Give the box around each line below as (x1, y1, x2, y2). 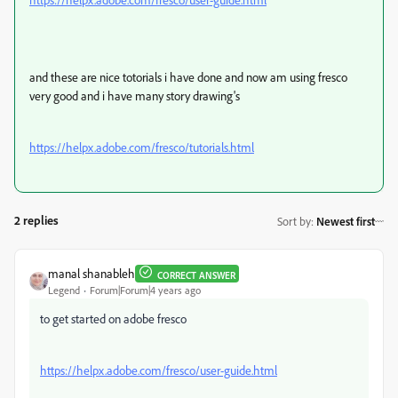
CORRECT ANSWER (157, 268, 235, 282)
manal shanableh (48, 266, 135, 281)
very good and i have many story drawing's (29, 88, 240, 103)
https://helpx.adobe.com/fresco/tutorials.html (29, 139, 254, 155)
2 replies (14, 212, 59, 227)
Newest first (316, 213, 375, 228)
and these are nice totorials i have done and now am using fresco (29, 69, 347, 84)
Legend (48, 283, 80, 297)
